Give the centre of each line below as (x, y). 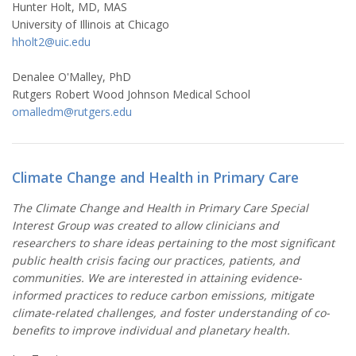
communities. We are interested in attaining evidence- (157, 277)
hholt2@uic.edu (51, 41)
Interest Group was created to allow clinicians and (145, 225)
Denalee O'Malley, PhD (73, 76)
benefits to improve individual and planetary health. (151, 330)
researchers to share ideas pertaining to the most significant (173, 242)
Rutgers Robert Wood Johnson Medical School (131, 94)
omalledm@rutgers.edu (72, 111)
